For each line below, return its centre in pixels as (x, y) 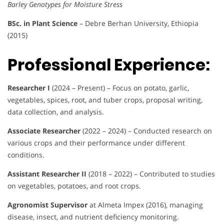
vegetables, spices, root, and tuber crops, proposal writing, (105, 100)
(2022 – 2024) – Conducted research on (146, 131)
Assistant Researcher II (47, 174)
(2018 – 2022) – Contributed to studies (151, 174)
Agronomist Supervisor (47, 205)
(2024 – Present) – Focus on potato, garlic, (119, 88)
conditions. (26, 155)
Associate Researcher (44, 131)
